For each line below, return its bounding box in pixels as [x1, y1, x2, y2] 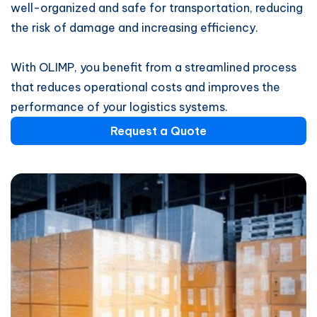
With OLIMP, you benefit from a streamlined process [11, 60, 296, 74]
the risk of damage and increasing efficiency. [11, 21, 258, 35]
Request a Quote [110, 124, 207, 138]
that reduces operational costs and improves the [11, 80, 280, 94]
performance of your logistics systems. [11, 100, 228, 114]
